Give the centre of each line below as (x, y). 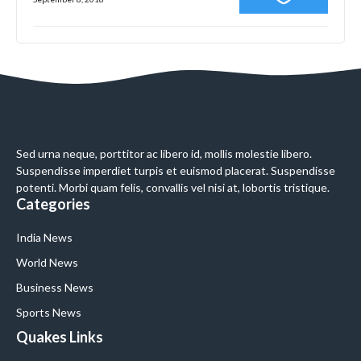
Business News (55, 288)
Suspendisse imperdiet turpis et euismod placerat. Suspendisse (176, 171)
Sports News (49, 313)
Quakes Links (60, 337)
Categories (53, 204)
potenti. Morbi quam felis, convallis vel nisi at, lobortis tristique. (173, 188)
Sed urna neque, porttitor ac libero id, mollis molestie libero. (164, 154)
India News (44, 238)
